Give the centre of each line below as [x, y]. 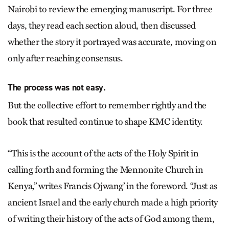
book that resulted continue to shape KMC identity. [106, 122]
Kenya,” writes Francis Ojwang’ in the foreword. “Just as [112, 186]
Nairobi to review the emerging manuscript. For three [110, 9]
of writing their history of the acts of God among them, [111, 219]
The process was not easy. [57, 87]
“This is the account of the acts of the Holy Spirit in [103, 153]
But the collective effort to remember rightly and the [107, 105]
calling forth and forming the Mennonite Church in [106, 170]
